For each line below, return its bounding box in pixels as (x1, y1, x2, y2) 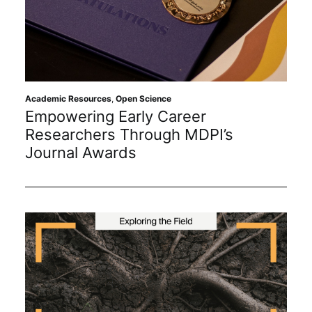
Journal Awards (25, 143, 136, 162)
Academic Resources (25, 93, 111, 104)
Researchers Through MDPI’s (25, 125, 233, 143)
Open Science (116, 93, 171, 104)
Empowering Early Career (25, 107, 206, 125)
